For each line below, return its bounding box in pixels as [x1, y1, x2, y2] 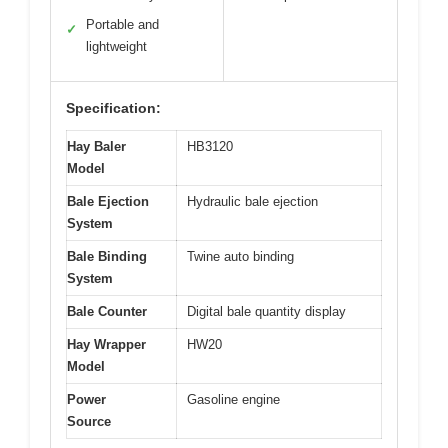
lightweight [86, 38, 147, 54]
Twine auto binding [187, 248, 294, 264]
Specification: [66, 99, 161, 116]
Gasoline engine [187, 391, 280, 407]
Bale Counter [67, 303, 147, 319]
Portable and [86, 16, 159, 32]
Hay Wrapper [67, 336, 146, 352]
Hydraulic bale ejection [187, 193, 318, 209]
